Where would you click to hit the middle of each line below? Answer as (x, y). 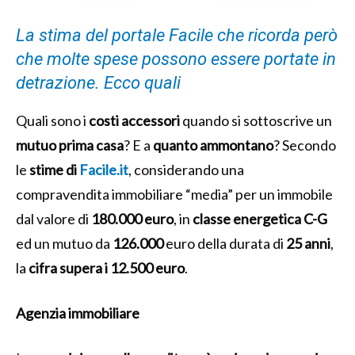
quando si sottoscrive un (256, 120)
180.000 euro (132, 218)
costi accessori (134, 120)
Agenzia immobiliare (78, 313)
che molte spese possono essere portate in (176, 59)
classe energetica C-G (260, 218)
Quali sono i (52, 120)
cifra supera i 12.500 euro (107, 267)
